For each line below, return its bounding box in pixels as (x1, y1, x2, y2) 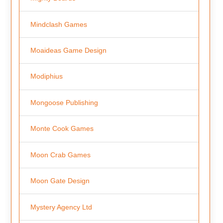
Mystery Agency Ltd (30, 203, 92, 211)
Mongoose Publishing (30, 98, 98, 107)
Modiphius (30, 72, 63, 81)
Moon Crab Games (30, 150, 91, 159)
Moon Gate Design (30, 177, 90, 185)
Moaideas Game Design (30, 46, 107, 55)
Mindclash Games (30, 20, 87, 28)
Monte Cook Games (30, 124, 94, 133)
